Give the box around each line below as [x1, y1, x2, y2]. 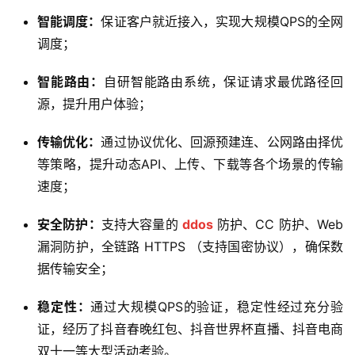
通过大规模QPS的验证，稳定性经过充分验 [90, 298, 344, 315]
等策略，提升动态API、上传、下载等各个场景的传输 [37, 155, 343, 172]
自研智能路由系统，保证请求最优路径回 [104, 73, 344, 90]
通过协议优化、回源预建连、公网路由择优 [101, 133, 344, 150]
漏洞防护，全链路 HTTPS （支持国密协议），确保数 [37, 238, 343, 254]
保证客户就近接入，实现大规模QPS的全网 [101, 13, 344, 29]
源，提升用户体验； [37, 95, 151, 112]
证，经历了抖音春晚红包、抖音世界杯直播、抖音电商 [37, 320, 343, 337]
